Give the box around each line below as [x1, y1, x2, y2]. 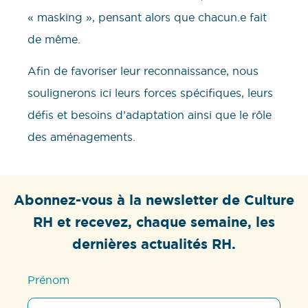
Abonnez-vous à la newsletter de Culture [14, 191, 294, 210]
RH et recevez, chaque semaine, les [33, 213, 275, 232]
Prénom [27, 273, 70, 287]
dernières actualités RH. [72, 235, 236, 254]
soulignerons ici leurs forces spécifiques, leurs [27, 86, 273, 100]
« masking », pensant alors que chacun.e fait [27, 10, 267, 24]
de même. [27, 32, 80, 46]
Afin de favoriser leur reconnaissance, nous [27, 64, 258, 78]
